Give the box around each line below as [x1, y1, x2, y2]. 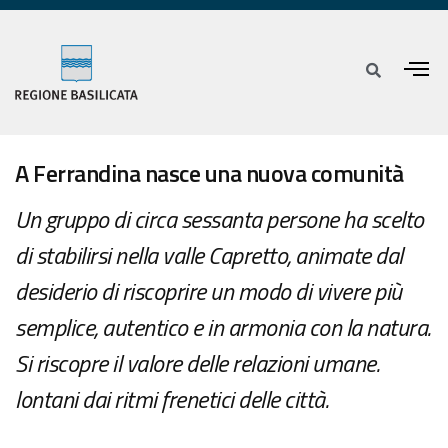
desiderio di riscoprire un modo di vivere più [15, 273, 402, 310]
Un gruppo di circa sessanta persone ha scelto [15, 201, 424, 238]
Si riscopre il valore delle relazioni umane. [15, 345, 379, 382]
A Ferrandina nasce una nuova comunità [15, 155, 404, 192]
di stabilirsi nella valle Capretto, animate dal [15, 237, 403, 274]
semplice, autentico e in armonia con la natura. [15, 309, 431, 346]
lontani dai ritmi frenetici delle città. [15, 381, 328, 418]
